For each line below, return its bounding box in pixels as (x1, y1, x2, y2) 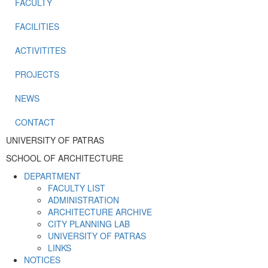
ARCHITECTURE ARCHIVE (48, 205, 152, 218)
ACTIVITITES (15, 44, 66, 56)
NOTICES (24, 253, 60, 266)
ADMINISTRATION (48, 193, 119, 206)
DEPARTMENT (24, 169, 81, 182)
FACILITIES (15, 20, 59, 32)
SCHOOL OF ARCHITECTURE (6, 151, 123, 164)
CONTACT (15, 115, 55, 128)
